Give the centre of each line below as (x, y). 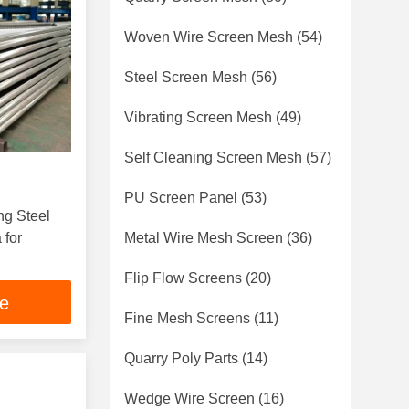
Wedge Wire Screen (189, 399)
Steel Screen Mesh (186, 77)
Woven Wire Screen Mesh (209, 37)
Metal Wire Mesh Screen (204, 238)
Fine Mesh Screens (187, 318)
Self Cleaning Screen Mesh (213, 157)
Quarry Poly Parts (181, 358)
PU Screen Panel (181, 198)
